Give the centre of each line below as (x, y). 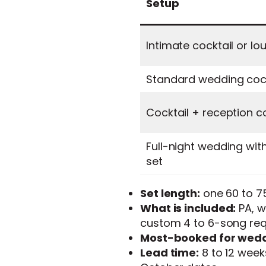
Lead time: (170, 252)
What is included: (188, 208)
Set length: (170, 193)
